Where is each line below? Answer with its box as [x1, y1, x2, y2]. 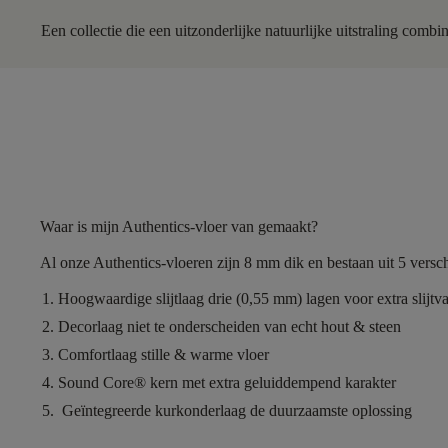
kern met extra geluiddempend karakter [150, 373, 396, 391]
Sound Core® [58, 373, 150, 391]
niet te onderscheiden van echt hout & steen [123, 317, 401, 335]
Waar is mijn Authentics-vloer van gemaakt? [40, 217, 318, 235]
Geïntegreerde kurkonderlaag [58, 401, 250, 419]
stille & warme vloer [137, 345, 269, 363]
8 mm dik [244, 253, 304, 271]
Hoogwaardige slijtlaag [58, 289, 208, 307]
